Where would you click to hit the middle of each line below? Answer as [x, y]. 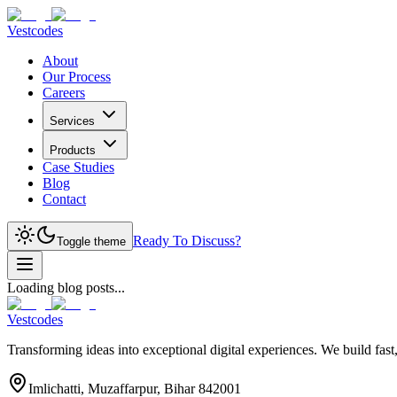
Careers [64, 93]
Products [73, 150]
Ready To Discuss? [187, 241]
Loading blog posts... [66, 288]
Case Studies [78, 167]
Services [72, 121]
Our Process [77, 77]
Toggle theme [91, 241]
